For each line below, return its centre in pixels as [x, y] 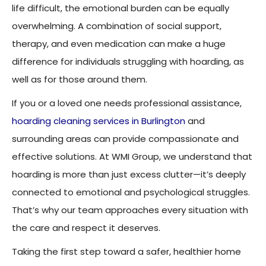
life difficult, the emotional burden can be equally [121, 8]
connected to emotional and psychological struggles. [131, 192]
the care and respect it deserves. [86, 228]
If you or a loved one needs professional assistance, [127, 103]
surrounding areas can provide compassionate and [125, 139]
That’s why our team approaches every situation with [130, 210]
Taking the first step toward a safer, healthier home [126, 252]
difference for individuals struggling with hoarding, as [128, 62]
